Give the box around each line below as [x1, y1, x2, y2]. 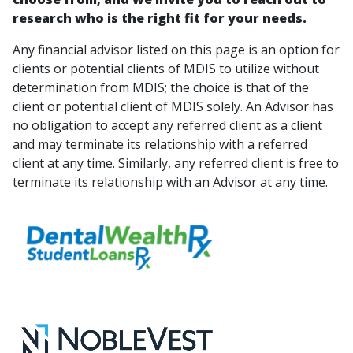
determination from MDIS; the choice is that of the [13, 79, 309, 97]
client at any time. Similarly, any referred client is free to [13, 154, 339, 173]
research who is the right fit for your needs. [13, 9, 307, 28]
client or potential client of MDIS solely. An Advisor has [13, 98, 333, 116]
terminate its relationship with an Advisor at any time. [13, 173, 328, 191]
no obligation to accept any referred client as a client [13, 117, 322, 135]
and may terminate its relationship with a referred [13, 136, 307, 154]
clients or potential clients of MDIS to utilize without [13, 60, 319, 78]
